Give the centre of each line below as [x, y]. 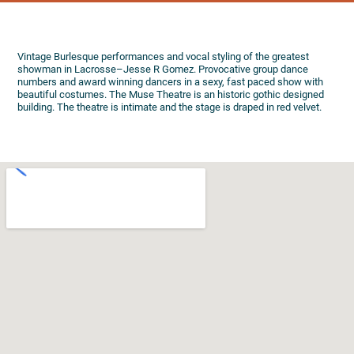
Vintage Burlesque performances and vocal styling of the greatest [164, 56]
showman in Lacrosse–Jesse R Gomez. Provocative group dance [163, 69]
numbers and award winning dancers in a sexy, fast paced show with [171, 81]
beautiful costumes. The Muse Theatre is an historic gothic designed [171, 94]
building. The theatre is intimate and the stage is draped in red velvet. [170, 107]
